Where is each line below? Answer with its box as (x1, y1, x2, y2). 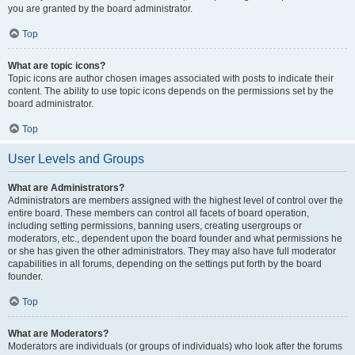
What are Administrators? (8, 182, 124, 193)
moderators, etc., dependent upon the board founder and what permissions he (8, 233, 342, 244)
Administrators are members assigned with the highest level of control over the (8, 195, 343, 206)
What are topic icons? (8, 60, 105, 71)
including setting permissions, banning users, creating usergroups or (8, 220, 302, 231)
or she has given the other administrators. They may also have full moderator (8, 246, 336, 257)
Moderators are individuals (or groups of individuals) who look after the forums (8, 341, 342, 352)
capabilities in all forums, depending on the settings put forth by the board (8, 258, 322, 269)
